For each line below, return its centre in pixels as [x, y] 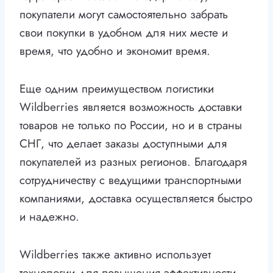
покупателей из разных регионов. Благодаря [133, 162]
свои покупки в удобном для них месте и [124, 33]
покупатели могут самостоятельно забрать [124, 15]
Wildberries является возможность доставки [131, 107]
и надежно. [49, 217]
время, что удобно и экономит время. [115, 51]
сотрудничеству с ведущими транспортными [130, 180]
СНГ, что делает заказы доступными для [123, 144]
